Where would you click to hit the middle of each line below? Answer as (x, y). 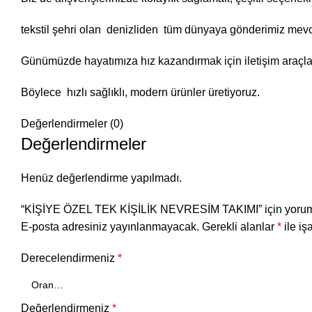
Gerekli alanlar (240, 227)
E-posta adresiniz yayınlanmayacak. (110, 227)
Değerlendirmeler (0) (72, 124)
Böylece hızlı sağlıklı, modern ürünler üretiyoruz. (140, 92)
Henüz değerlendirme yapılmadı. (101, 178)
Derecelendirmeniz (69, 258)
